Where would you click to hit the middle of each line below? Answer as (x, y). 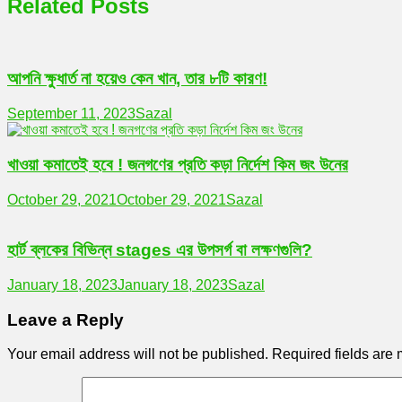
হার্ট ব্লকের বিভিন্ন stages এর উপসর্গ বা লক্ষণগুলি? (160, 250)
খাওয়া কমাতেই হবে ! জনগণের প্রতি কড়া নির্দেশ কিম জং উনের (178, 164)
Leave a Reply (66, 319)
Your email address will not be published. (138, 354)
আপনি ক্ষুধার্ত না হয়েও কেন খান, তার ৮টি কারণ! (137, 79)
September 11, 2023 (71, 114)
